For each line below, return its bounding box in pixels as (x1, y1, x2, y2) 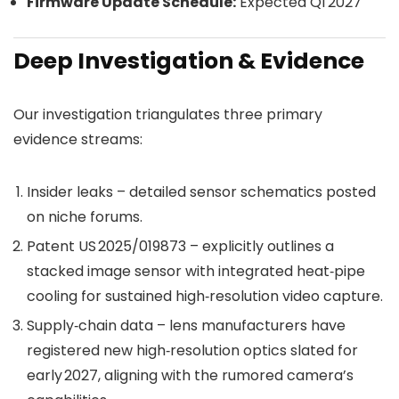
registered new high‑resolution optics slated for (27, 340, 358, 362)
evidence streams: (13, 129, 142, 151)
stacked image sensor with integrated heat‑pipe (27, 261, 365, 282)
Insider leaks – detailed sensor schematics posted (27, 182, 376, 203)
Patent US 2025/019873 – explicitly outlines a (27, 236, 334, 257)
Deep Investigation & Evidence (13, 45, 364, 77)
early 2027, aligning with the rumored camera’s (27, 365, 354, 387)
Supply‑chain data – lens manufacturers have (27, 315, 346, 337)
